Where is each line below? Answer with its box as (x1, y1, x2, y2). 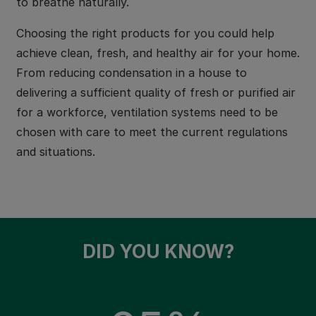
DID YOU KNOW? (82, 241, 234, 262)
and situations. (16, 145, 95, 159)
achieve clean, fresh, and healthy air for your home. (16, 46, 300, 60)
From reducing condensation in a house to (16, 66, 247, 80)
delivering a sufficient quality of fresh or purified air (16, 85, 296, 99)
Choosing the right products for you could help (16, 26, 274, 40)
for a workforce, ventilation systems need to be (16, 105, 278, 119)
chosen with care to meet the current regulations (16, 125, 288, 139)
